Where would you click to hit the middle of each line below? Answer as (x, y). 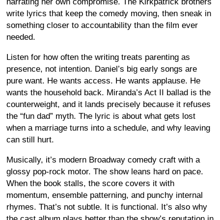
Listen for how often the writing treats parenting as (98, 57)
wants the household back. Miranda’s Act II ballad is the (109, 93)
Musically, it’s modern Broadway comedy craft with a (103, 160)
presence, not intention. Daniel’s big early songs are (102, 69)
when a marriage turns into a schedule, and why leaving (108, 128)
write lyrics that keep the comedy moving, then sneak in (109, 14)
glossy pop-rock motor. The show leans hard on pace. (105, 172)
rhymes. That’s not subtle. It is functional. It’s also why (107, 207)
